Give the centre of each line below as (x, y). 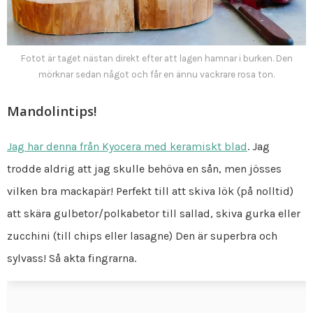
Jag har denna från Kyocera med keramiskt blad (127, 147)
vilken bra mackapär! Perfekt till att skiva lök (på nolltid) (150, 191)
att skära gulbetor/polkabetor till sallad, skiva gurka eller (154, 214)
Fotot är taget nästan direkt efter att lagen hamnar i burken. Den (156, 58)
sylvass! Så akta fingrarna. (72, 259)
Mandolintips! (52, 111)
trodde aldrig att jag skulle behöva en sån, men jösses (144, 169)
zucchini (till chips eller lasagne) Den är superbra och (142, 236)
